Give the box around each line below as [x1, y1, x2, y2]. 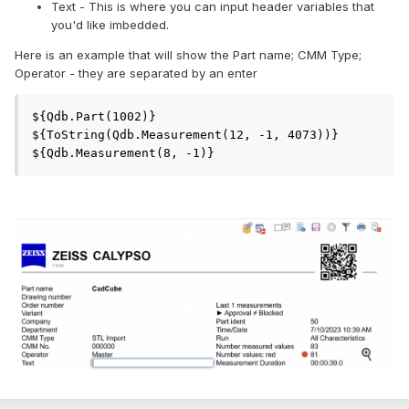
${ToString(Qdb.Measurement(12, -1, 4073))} [32, 128, 339, 142]
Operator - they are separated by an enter [15, 66, 257, 81]
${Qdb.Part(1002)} [32, 110, 156, 124]
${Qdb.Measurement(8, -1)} [32, 146, 215, 161]
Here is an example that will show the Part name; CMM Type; [15, 47, 362, 63]
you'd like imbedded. [51, 17, 173, 33]
